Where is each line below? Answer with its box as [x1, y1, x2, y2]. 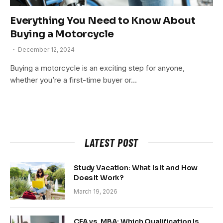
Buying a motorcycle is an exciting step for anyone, [10, 63, 185, 73]
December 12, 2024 [18, 45, 75, 53]
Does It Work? [74, 173, 124, 182]
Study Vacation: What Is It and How [74, 163, 198, 172]
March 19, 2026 [74, 187, 117, 195]
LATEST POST [84, 135, 139, 149]
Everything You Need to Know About [10, 14, 196, 27]
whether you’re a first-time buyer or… [10, 75, 137, 85]
